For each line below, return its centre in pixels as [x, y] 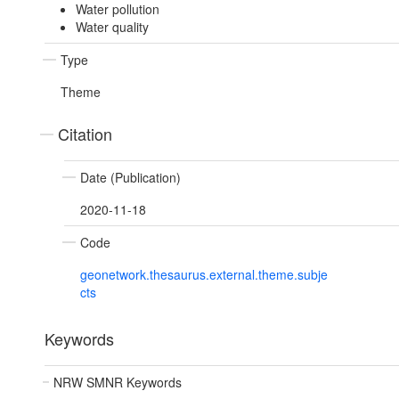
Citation [85, 134]
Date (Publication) [130, 178]
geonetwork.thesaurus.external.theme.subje [204, 275]
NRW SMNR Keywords [118, 383]
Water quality [112, 27]
